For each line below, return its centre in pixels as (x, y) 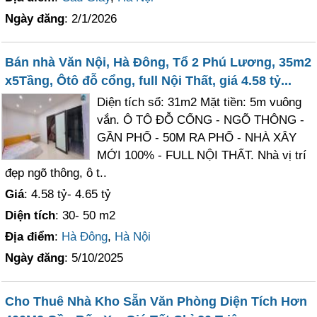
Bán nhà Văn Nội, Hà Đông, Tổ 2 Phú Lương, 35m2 (158, 62)
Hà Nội (133, 237)
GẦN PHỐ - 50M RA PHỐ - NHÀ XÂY (197, 138)
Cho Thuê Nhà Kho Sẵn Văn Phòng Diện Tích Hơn (156, 301)
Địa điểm (30, 237)
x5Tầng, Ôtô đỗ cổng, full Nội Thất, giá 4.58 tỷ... (149, 81)
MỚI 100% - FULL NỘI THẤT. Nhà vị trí (202, 155)
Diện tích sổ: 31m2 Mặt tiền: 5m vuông (200, 102)
